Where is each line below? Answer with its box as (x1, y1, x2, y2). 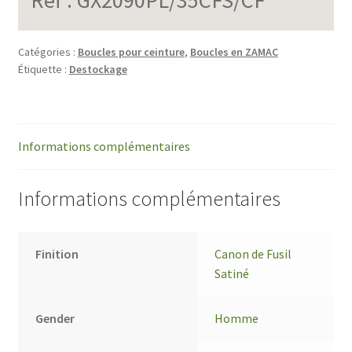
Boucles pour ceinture (77, 44, 185, 59)
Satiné (214, 266, 250, 282)
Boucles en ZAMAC (189, 44, 278, 59)
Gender (35, 310, 75, 327)
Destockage (68, 61, 127, 76)
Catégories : (17, 44, 78, 59)
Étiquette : (17, 61, 69, 76)
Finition (35, 246, 79, 262)
